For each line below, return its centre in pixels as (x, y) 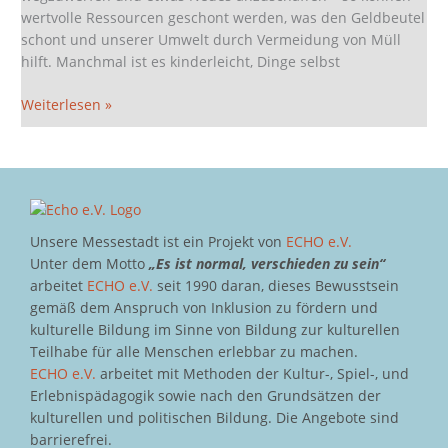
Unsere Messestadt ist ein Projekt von (158, 241)
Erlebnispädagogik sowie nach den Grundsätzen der (205, 395)
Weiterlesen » (67, 104)
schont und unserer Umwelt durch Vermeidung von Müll (211, 40)
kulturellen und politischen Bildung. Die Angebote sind (214, 417)
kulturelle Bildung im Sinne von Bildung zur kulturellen (215, 329)
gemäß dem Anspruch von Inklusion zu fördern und (204, 307)
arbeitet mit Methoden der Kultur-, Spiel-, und (252, 373)
